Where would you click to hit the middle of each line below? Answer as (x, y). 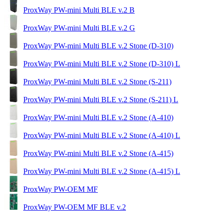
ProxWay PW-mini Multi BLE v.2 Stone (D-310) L (102, 63)
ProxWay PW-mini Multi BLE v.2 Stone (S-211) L (101, 99)
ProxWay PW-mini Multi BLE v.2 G (79, 28)
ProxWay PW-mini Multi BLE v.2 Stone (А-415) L (102, 171)
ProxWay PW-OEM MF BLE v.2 (75, 207)
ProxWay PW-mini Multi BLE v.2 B (79, 10)
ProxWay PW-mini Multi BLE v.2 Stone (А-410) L (102, 135)
